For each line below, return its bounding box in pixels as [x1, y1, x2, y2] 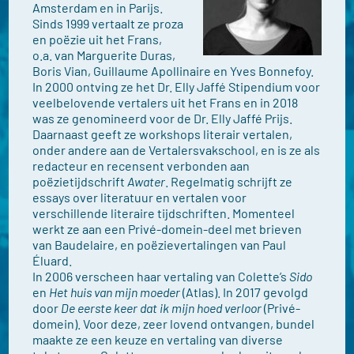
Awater [127, 174, 166, 189]
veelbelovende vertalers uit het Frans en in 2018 [32, 95, 299, 110]
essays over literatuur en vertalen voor [32, 190, 247, 205]
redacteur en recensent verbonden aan [32, 158, 250, 173]
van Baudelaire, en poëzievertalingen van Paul [32, 237, 287, 252]
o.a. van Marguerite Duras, [32, 47, 176, 62]
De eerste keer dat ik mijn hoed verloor [61, 300, 262, 315]
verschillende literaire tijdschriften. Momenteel [32, 205, 296, 220]
